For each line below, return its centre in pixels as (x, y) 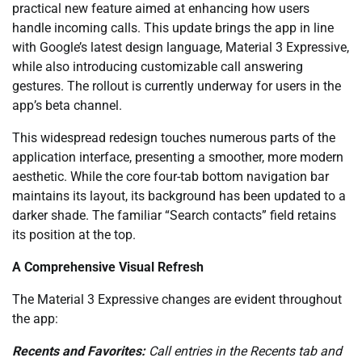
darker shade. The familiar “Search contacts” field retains (174, 215)
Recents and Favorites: (79, 351)
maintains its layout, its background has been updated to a (179, 196)
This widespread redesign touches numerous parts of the (174, 137)
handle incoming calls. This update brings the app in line (173, 27)
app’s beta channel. (67, 105)
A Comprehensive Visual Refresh (108, 267)
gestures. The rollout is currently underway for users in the (177, 86)
